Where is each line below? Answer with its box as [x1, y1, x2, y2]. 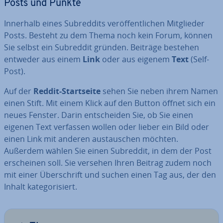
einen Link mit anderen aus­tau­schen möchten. [4, 133, 178, 145]
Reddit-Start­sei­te [33, 86, 101, 97]
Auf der [4, 86, 33, 97]
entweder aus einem [4, 54, 83, 65]
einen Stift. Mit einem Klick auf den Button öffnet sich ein [4, 98, 216, 109]
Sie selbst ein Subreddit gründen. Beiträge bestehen [4, 42, 199, 53]
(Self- [191, 54, 209, 65]
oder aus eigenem [100, 54, 172, 65]
